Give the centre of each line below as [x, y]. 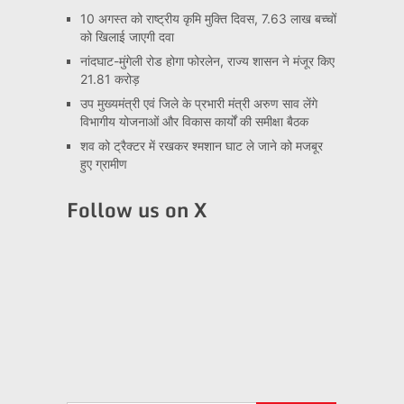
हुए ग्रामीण [103, 164]
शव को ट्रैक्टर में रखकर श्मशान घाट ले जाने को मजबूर [201, 146]
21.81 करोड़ [110, 79]
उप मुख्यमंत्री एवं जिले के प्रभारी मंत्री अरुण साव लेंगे [198, 104]
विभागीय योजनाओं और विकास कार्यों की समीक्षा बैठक [194, 122]
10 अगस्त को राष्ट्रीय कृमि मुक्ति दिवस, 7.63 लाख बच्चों [208, 19]
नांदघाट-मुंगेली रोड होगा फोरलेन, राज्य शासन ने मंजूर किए [207, 61]
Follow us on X [137, 210]
